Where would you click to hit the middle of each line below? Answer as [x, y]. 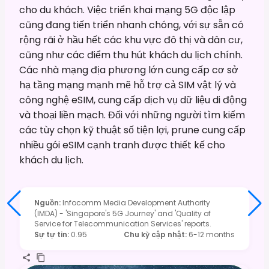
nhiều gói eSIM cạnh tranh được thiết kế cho [122, 145]
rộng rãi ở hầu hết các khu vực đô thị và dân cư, [131, 40]
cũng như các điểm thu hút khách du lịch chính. [131, 55]
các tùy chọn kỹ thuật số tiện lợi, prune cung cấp [132, 130]
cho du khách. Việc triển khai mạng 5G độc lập [127, 10]
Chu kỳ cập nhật [154, 234]
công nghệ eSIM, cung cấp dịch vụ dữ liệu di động [133, 100]
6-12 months [212, 234]
